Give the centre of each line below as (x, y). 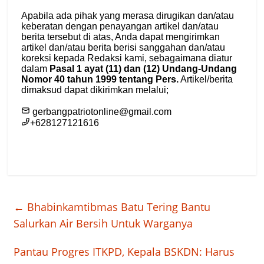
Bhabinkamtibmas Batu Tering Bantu (118, 207)
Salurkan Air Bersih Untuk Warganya (103, 224)
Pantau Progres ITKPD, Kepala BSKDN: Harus (124, 252)
